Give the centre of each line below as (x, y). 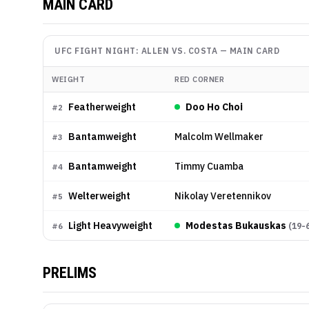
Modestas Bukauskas (236, 225)
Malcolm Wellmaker (219, 136)
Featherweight (102, 107)
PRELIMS (70, 272)
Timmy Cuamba (209, 166)
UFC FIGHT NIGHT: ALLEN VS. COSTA (136, 50)
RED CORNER (199, 79)
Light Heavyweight (110, 225)
